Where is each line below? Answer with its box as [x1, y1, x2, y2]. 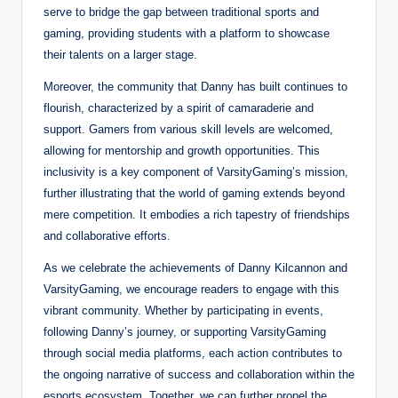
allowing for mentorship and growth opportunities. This [44, 143, 320, 157]
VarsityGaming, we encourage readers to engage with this [44, 282, 339, 296]
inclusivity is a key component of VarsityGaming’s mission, [44, 164, 348, 179]
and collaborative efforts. [44, 228, 171, 243]
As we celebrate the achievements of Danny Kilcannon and [44, 260, 347, 275]
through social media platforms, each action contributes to [44, 346, 342, 360]
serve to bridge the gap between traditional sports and [44, 4, 319, 19]
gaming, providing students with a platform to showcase [44, 26, 330, 40]
